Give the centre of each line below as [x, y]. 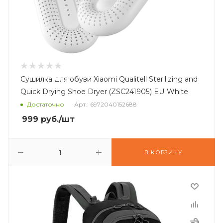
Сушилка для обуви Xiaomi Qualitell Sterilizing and [109, 79]
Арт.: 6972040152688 [106, 105]
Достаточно [46, 105]
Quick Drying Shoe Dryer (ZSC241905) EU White [104, 92]
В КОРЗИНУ [163, 152]
